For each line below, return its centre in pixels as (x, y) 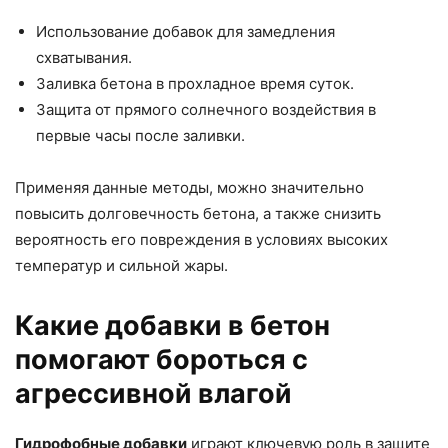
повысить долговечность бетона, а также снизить (198, 214)
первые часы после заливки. (140, 136)
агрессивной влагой (153, 394)
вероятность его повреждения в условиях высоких (201, 240)
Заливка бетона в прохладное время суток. (195, 84)
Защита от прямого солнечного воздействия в (206, 110)
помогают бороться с (161, 360)
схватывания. (84, 58)
